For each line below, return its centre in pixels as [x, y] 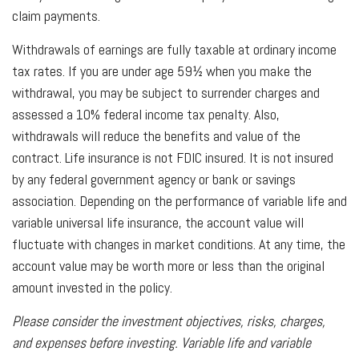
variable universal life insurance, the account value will [158, 222]
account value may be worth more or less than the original [168, 265]
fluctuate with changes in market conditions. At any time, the [179, 244]
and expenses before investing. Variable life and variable [161, 342]
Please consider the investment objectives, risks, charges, [169, 321]
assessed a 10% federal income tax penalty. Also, [146, 114]
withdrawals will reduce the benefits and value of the [156, 135]
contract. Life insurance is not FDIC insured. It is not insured [173, 157]
